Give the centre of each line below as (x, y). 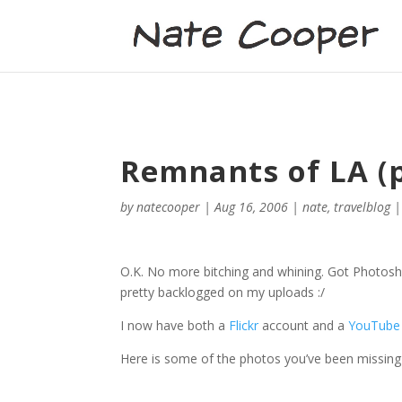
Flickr (244, 325)
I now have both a (175, 325)
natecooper (169, 207)
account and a (304, 325)
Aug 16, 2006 (252, 207)
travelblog (363, 207)
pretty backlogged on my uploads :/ (223, 292)
